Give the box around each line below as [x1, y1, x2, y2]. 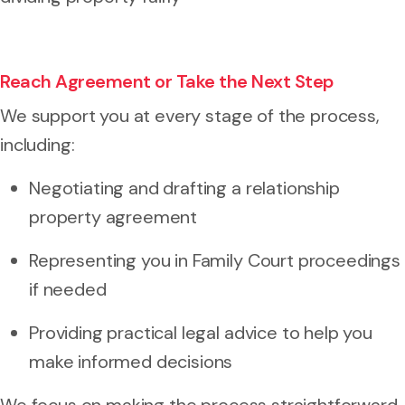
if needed [29, 277, 107, 301]
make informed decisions [29, 349, 233, 373]
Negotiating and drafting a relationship [29, 175, 340, 200]
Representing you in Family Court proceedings [29, 248, 400, 272]
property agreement [29, 204, 198, 229]
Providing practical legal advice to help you [29, 320, 372, 344]
